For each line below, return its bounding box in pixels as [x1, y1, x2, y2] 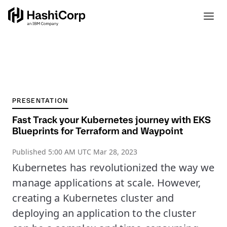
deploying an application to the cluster [12, 206, 196, 220]
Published [12, 147, 48, 157]
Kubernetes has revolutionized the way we [12, 161, 214, 174]
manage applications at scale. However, [12, 176, 201, 190]
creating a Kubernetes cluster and [12, 191, 174, 205]
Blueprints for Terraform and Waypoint [12, 125, 183, 137]
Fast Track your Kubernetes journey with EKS [12, 113, 211, 126]
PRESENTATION [12, 96, 68, 105]
